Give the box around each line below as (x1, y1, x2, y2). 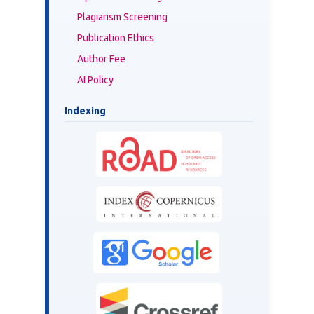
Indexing (64, 105, 106, 117)
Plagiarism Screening (77, 11, 168, 23)
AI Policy (77, 74, 114, 86)
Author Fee (77, 53, 125, 65)
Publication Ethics (77, 32, 154, 44)
